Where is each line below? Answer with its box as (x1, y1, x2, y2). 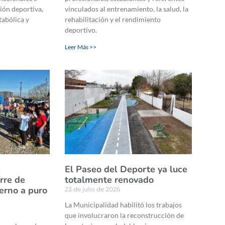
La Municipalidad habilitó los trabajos (64, 200, 182, 209)
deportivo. (64, 26, 97, 35)
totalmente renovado (64, 173, 154, 186)
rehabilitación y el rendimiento (64, 15, 161, 24)
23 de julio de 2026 (64, 185, 120, 193)
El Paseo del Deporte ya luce (64, 163, 187, 175)
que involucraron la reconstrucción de (64, 210, 184, 219)
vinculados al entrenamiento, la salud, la (64, 5, 188, 14)
